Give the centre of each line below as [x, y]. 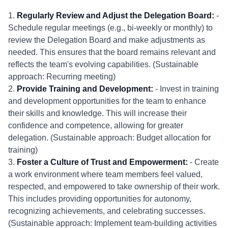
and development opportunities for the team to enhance [107, 101]
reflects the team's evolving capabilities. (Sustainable [103, 64]
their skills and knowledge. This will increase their [97, 113]
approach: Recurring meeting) [62, 77]
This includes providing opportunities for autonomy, [100, 199]
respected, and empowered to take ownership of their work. [114, 187]
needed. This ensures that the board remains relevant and [112, 52]
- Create [203, 162]
